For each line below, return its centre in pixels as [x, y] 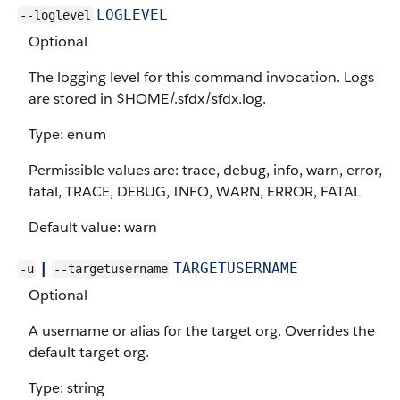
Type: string [67, 388]
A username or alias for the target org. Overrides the [202, 331]
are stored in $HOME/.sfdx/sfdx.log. [147, 99]
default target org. [89, 352]
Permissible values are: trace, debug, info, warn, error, [205, 170]
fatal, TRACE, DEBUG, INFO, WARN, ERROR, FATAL [195, 192]
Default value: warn [93, 227]
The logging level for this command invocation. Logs [201, 77]
